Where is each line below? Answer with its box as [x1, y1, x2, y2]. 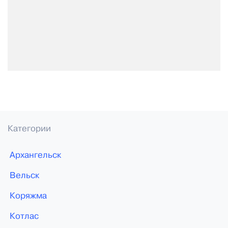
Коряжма [10, 192, 47, 201]
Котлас [10, 213, 39, 221]
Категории [8, 125, 51, 133]
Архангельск [10, 152, 62, 160]
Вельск [10, 172, 40, 180]
